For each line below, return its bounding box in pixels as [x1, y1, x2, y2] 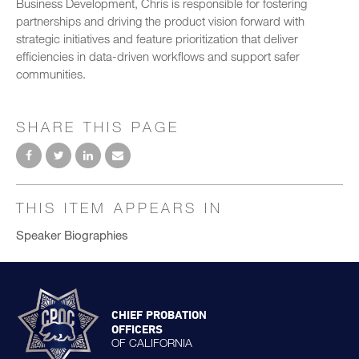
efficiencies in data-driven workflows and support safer [16, 49, 300, 63]
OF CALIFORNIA [111, 335, 192, 349]
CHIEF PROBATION [111, 307, 207, 321]
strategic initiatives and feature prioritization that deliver [16, 31, 298, 46]
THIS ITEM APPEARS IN [16, 199, 223, 216]
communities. [16, 67, 86, 81]
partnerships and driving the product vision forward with [16, 14, 305, 28]
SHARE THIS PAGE [16, 118, 179, 135]
